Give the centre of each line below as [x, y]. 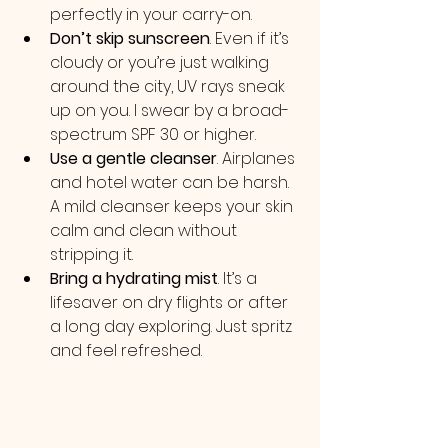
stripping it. [91, 254]
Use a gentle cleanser [133, 158]
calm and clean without [145, 230]
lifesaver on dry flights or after [171, 302]
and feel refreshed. [126, 350]
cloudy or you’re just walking [161, 62]
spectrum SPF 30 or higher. [153, 134]
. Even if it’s [251, 38]
